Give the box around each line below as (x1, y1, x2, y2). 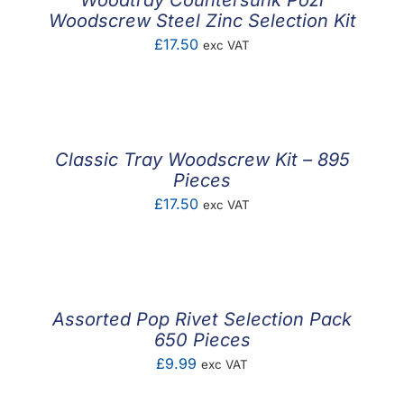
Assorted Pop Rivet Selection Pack (52, 308, 352, 331)
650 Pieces (153, 329, 251, 352)
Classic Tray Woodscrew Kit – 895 (54, 149, 350, 171)
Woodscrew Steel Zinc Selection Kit (48, 10, 356, 32)
